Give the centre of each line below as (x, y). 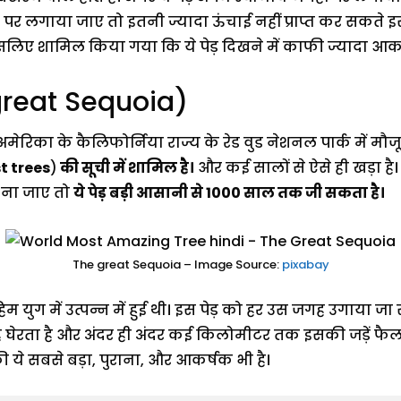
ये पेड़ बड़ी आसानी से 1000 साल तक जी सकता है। (229, 193)
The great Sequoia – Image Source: (175, 264)
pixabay (304, 264)
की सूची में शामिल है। (126, 168)
